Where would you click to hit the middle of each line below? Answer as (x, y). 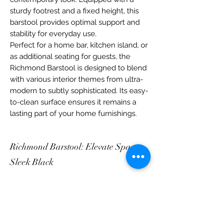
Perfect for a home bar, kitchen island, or (79, 45)
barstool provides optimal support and (75, 22)
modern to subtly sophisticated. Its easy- (79, 90)
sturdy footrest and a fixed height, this (74, 11)
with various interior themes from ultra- (77, 79)
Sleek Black (32, 162)
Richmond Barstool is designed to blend (78, 68)
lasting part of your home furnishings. (73, 113)
